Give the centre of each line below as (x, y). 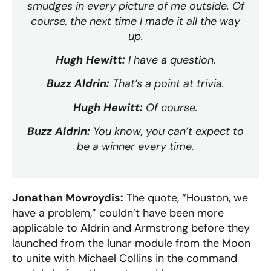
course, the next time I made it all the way (135, 21)
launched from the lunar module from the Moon (131, 243)
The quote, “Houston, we (186, 198)
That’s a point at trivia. (167, 84)
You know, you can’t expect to (167, 132)
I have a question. (170, 60)
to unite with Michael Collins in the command (125, 259)
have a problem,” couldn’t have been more (118, 213)
